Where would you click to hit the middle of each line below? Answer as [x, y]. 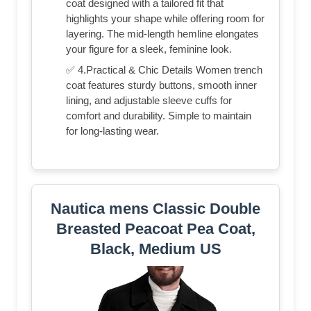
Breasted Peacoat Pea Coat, [155, 229]
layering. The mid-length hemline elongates [162, 34]
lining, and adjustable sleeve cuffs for [149, 101]
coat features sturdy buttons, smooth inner [161, 85]
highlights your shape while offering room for [165, 19]
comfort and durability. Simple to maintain [159, 116]
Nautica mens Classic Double [155, 209]
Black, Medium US [155, 249]
